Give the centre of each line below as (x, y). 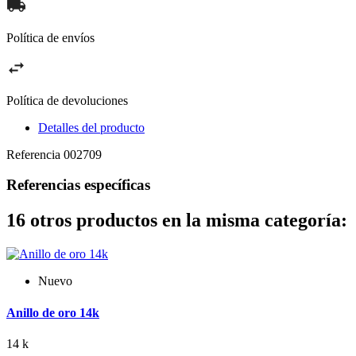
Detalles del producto (91, 127)
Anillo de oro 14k (53, 312)
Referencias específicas (78, 185)
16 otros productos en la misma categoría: (177, 221)
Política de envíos (50, 37)
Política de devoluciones (67, 100)
